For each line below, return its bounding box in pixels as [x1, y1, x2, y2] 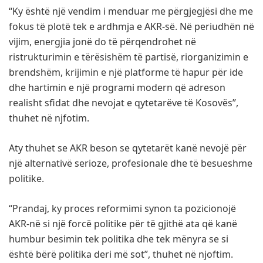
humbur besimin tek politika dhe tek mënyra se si [9, 232, 228, 246]
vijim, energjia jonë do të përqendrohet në [9, 35, 196, 49]
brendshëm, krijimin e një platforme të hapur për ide [9, 66, 243, 79]
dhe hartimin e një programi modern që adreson [9, 81, 225, 95]
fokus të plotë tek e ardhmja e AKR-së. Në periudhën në [9, 20, 254, 33]
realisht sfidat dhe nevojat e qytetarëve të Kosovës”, [9, 96, 238, 110]
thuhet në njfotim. [9, 112, 89, 125]
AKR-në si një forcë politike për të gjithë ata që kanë [9, 217, 237, 231]
